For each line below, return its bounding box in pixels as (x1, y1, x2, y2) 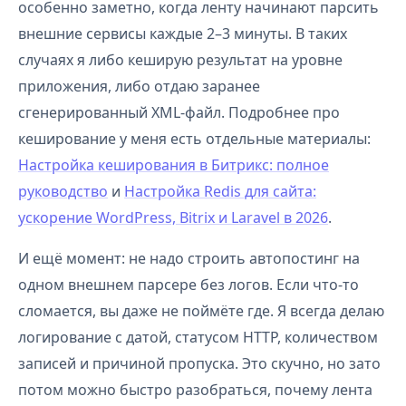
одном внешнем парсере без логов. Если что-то (18, 275, 359, 295)
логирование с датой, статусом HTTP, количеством (18, 327, 378, 347)
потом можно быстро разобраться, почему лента (18, 380, 372, 400)
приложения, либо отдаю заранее (18, 76, 260, 96)
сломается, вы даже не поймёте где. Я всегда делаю (18, 301, 384, 321)
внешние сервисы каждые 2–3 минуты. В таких (18, 24, 347, 43)
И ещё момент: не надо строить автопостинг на (18, 248, 360, 268)
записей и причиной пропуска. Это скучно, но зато (18, 353, 381, 373)
